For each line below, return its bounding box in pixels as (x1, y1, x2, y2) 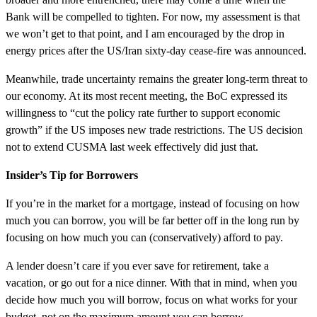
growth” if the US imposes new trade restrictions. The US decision (6, 123, 303, 136)
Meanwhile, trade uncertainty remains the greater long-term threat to (6, 72, 308, 85)
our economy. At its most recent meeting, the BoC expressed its (6, 89, 287, 102)
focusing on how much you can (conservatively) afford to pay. (6, 231, 283, 243)
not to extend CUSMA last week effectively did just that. (6, 140, 258, 153)
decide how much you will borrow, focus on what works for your (6, 293, 297, 306)
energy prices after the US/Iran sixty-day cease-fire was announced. (6, 44, 306, 57)
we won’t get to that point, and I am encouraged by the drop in (6, 27, 284, 40)
